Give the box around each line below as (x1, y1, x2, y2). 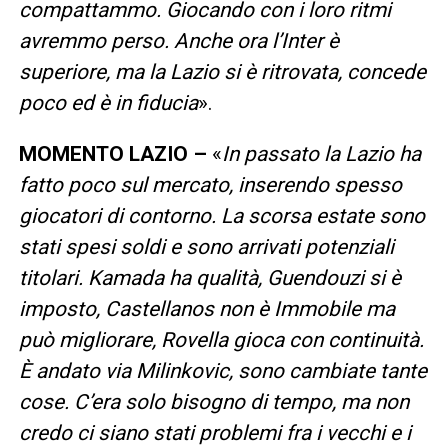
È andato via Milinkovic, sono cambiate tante (18, 358, 427, 383)
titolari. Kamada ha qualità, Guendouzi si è (18, 265, 401, 290)
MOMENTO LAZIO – (18, 141, 207, 166)
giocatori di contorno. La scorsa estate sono (18, 203, 425, 228)
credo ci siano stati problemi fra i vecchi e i (18, 420, 411, 445)
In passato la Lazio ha (221, 141, 421, 166)
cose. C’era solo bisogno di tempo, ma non (18, 389, 409, 414)
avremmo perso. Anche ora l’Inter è (18, 28, 339, 53)
